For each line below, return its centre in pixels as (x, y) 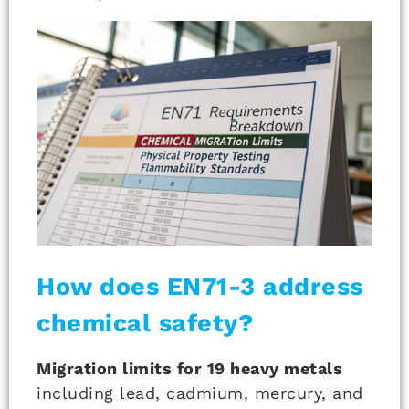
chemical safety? (145, 323)
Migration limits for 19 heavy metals (189, 368)
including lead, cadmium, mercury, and (200, 393)
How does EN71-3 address (200, 286)
